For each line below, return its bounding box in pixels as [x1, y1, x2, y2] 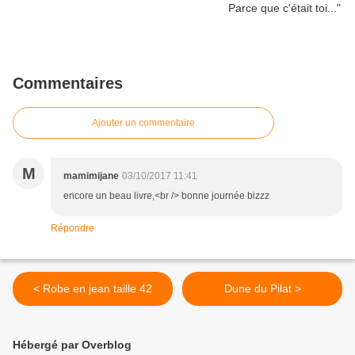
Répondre [51, 223, 94, 235]
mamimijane [63, 170, 119, 182]
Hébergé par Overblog [13, 338, 132, 352]
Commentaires [13, 74, 123, 93]
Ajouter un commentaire [92, 117, 195, 129]
